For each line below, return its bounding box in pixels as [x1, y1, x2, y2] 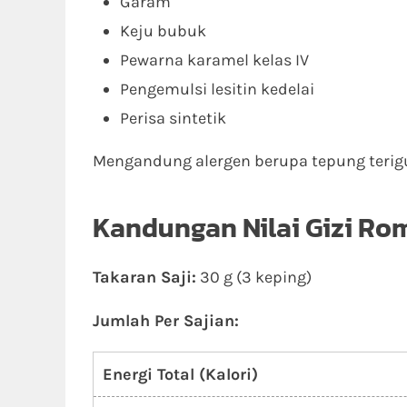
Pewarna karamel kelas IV [120, 50, 309, 70]
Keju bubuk [120, 21, 206, 41]
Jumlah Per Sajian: [93, 311, 239, 331]
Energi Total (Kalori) [103, 364, 258, 384]
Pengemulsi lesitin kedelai [120, 79, 314, 99]
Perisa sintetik [120, 108, 226, 128]
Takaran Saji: [93, 267, 196, 287]
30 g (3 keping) [196, 267, 312, 287]
